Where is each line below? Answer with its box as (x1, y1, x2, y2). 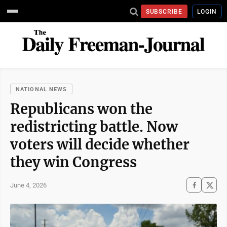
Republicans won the (10, 100, 153, 118)
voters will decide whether (10, 136, 190, 153)
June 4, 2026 (10, 181, 47, 189)
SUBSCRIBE (145, 8, 183, 15)
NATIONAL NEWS (16, 86, 67, 93)
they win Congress (10, 154, 137, 171)
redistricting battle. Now (10, 118, 178, 135)
